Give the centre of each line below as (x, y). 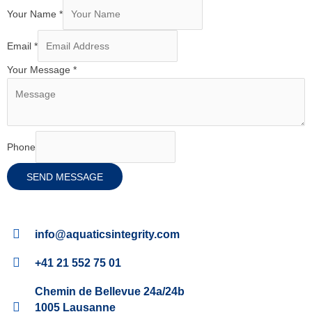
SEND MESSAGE (65, 177)
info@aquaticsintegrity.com (108, 235)
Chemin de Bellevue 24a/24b (110, 292)
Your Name (33, 14)
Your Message (40, 70)
